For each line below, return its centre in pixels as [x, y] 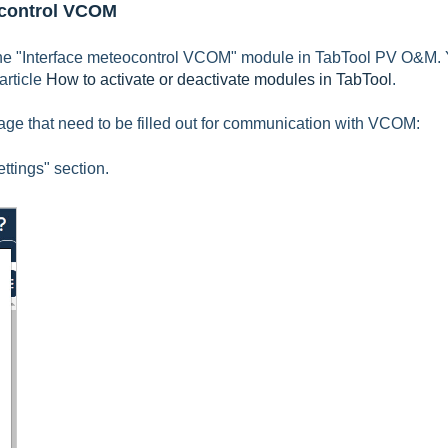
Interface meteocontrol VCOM [126, 57]
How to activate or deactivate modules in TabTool [219, 79]
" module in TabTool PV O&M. [338, 57]
